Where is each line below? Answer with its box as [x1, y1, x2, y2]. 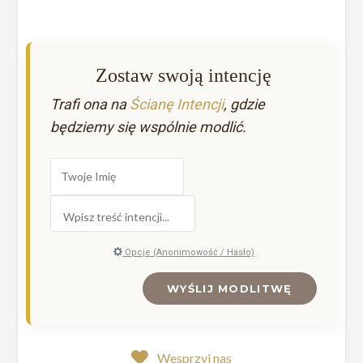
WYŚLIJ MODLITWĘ [167, 281, 293, 295]
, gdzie [224, 95, 266, 113]
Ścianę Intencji [130, 95, 224, 113]
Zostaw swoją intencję [96, 64, 271, 86]
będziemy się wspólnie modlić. [50, 117, 247, 135]
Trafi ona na [50, 95, 130, 113]
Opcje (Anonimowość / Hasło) [122, 246, 255, 258]
